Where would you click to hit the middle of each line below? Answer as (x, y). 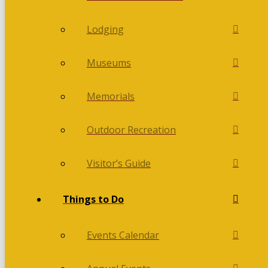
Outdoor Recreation (131, 130)
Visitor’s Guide (119, 164)
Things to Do (93, 200)
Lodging (105, 30)
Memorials (111, 97)
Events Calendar (123, 235)
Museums (109, 63)
